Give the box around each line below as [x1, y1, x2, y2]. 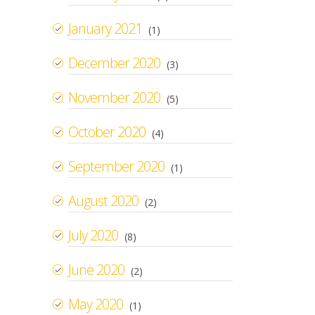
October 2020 [68, 122, 146, 141]
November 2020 [68, 87, 160, 107]
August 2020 [68, 191, 139, 210]
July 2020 [68, 225, 118, 245]
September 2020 [68, 156, 165, 176]
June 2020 [68, 259, 124, 279]
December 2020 [68, 53, 160, 72]
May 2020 [68, 294, 123, 314]
